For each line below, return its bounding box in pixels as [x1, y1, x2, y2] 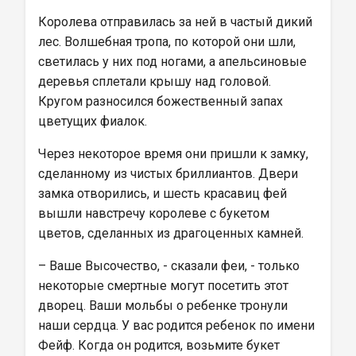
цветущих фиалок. [38, 114, 147, 129]
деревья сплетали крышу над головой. [38, 74, 274, 89]
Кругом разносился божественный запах [38, 94, 286, 109]
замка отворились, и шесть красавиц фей [38, 186, 290, 201]
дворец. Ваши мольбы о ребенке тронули [38, 298, 291, 313]
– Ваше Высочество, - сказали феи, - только [38, 258, 303, 273]
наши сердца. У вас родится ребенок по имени [38, 318, 318, 333]
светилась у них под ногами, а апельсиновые [38, 54, 310, 69]
